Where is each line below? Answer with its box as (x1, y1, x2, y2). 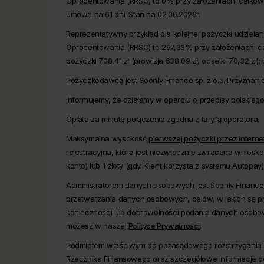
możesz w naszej (66, 221, 128, 230)
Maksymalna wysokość (66, 134, 149, 143)
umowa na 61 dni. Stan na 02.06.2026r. (66, 9, 200, 19)
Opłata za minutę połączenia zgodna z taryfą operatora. (66, 114, 259, 124)
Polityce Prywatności (128, 221, 200, 230)
